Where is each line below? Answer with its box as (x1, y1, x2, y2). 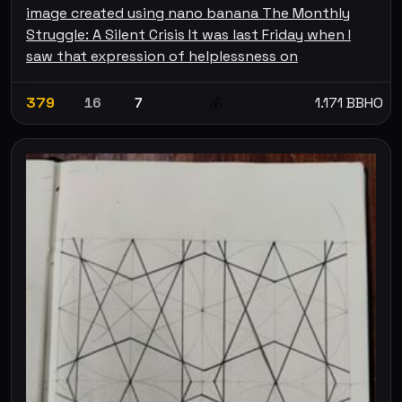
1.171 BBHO (315, 92, 383, 112)
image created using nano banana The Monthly (26, 3, 350, 22)
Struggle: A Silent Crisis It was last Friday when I (26, 24, 351, 44)
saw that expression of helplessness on (26, 46, 298, 66)
